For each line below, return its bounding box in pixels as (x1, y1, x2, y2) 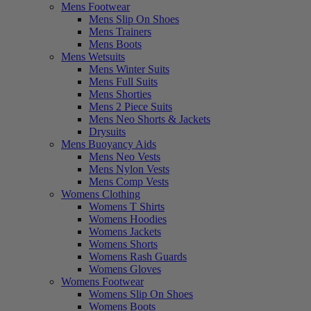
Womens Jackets (89, 225, 161, 237)
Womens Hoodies (89, 212, 167, 225)
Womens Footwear (61, 275, 144, 287)
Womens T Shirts (89, 200, 165, 212)
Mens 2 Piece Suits (89, 100, 172, 112)
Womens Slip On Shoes (89, 287, 193, 300)
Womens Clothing (61, 187, 140, 200)
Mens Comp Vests (89, 175, 169, 187)
